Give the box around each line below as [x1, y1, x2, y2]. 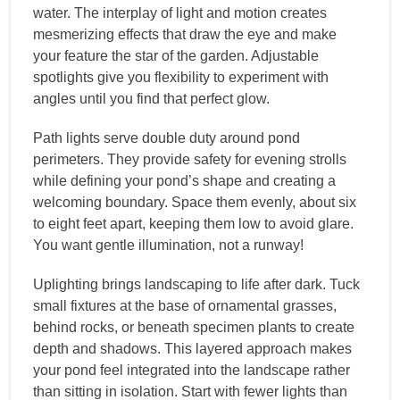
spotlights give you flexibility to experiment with [33, 70, 329, 86]
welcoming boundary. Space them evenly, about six [33, 195, 356, 211]
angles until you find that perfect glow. [33, 91, 270, 107]
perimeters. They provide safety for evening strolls [33, 152, 346, 168]
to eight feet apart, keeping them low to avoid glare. [33, 216, 354, 232]
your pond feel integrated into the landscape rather [33, 362, 350, 379]
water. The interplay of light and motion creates [33, 5, 327, 21]
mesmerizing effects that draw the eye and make [33, 27, 337, 43]
